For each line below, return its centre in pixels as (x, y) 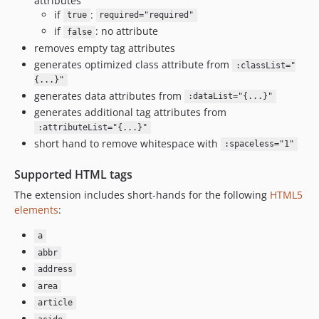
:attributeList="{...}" (92, 127)
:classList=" (265, 66)
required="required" (147, 15)
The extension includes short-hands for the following (142, 194)
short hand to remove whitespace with (127, 143)
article (55, 303)
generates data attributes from (109, 95)
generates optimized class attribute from (133, 64)
